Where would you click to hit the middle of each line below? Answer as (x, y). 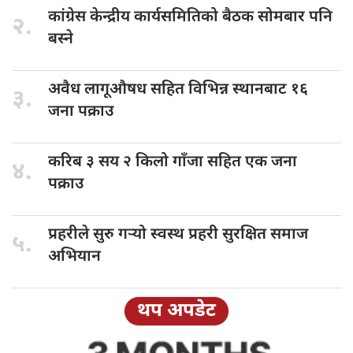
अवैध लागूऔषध (99, 89)
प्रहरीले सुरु (83, 234)
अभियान (74, 256)
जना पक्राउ (81, 111)
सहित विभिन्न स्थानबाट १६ (229, 89)
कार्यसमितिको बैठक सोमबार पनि (233, 17)
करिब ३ (73, 162)
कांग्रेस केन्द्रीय (91, 17)
